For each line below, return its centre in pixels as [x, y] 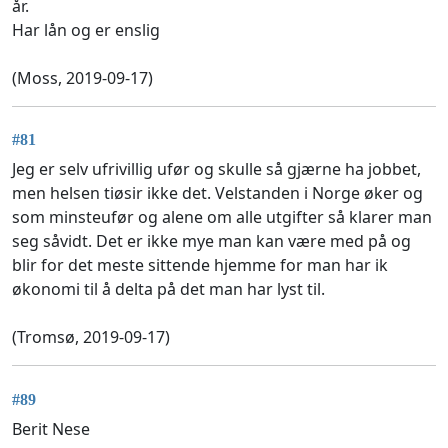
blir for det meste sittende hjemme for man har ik [200, 265]
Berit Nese [51, 428]
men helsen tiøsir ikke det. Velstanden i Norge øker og [217, 193]
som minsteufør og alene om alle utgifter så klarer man [222, 217]
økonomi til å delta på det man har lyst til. [168, 289]
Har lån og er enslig [86, 30]
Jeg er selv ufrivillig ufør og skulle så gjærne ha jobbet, [216, 169]
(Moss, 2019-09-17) [82, 78]
